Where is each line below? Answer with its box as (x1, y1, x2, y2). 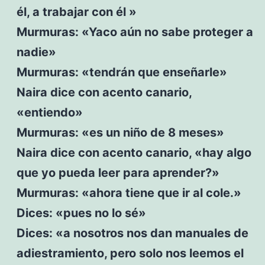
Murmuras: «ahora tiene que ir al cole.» (16, 185, 241, 200)
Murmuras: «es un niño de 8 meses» (16, 125, 224, 140)
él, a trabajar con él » (16, 4, 137, 19)
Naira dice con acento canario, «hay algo (16, 145, 251, 160)
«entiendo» (16, 105, 83, 119)
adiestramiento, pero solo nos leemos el (16, 245, 244, 260)
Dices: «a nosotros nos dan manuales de (16, 225, 248, 240)
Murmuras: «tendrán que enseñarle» (16, 64, 227, 79)
